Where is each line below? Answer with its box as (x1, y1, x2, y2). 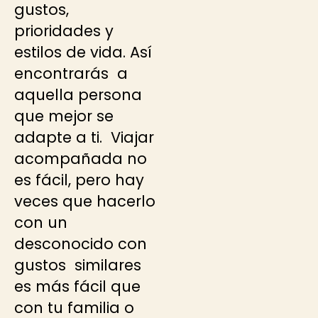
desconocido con (14, 234, 147, 255)
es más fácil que (14, 276, 141, 297)
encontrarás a (14, 63, 128, 84)
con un (14, 212, 67, 234)
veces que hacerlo (14, 191, 155, 212)
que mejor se (14, 106, 114, 127)
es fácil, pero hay (14, 170, 144, 191)
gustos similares (14, 255, 146, 276)
